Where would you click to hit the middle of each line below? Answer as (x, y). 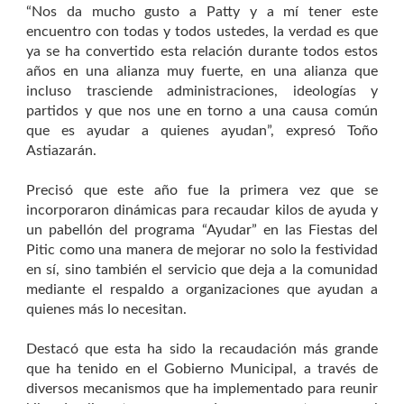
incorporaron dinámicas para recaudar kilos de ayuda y (202, 210)
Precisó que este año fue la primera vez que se (202, 190)
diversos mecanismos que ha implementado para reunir (202, 388)
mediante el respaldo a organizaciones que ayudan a (202, 289)
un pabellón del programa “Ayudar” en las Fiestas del (202, 230)
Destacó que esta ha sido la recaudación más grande (202, 349)
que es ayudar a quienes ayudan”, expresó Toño (202, 130)
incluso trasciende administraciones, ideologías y (202, 91)
